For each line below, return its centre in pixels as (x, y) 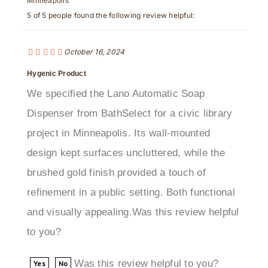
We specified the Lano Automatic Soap (116, 74)
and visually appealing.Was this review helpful (133, 192)
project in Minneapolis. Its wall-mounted (118, 113)
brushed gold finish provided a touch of (116, 153)
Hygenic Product (57, 54)
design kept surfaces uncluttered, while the (126, 133)
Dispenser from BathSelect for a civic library (130, 93)
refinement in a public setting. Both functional (131, 172)
